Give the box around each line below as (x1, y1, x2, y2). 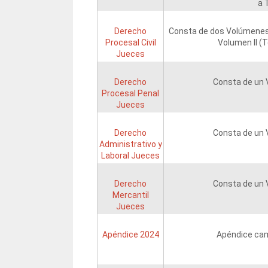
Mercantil (112, 190, 149, 200)
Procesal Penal (102, 89, 159, 99)
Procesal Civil (105, 38, 156, 48)
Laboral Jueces (101, 151, 160, 161)
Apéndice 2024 (102, 230, 159, 240)
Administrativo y (99, 139, 162, 150)
